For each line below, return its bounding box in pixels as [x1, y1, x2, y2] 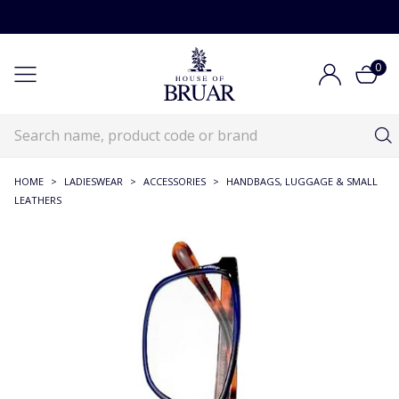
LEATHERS [14, 193, 61, 207]
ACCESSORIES [143, 175, 206, 188]
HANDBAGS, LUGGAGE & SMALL [226, 175, 378, 188]
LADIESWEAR [64, 175, 123, 188]
